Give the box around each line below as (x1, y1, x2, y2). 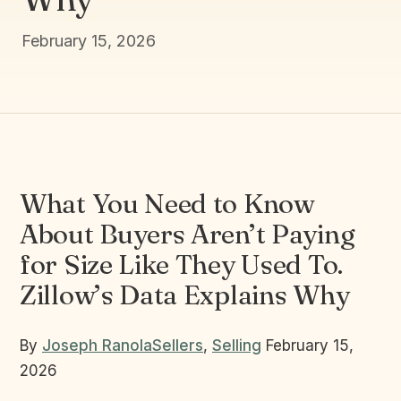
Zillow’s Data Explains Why (20, 278, 350, 311)
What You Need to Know (20, 187, 315, 220)
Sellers (152, 337, 203, 354)
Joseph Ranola (42, 337, 152, 354)
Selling (212, 337, 261, 354)
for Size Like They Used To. (20, 248, 343, 281)
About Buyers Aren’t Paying (20, 218, 355, 251)
